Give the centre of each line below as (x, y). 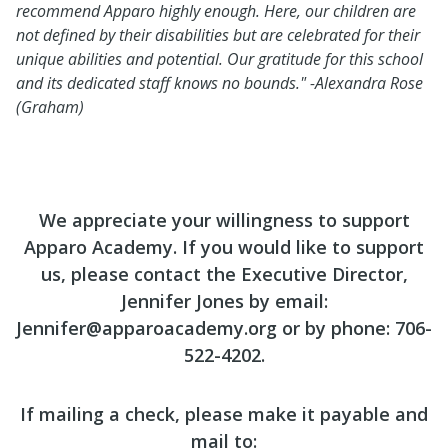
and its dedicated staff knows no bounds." (163, 83)
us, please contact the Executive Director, (224, 274)
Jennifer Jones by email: (224, 301)
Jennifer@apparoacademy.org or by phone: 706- (224, 328)
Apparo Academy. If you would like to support (224, 247)
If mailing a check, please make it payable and (224, 414)
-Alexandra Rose (366, 83)
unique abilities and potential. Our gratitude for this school (219, 59)
